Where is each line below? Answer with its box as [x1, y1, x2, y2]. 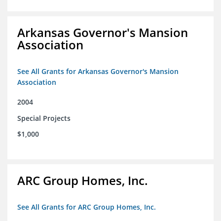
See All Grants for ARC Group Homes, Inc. [17, 202, 156, 212]
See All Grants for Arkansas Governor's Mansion [17, 67, 179, 76]
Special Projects [17, 113, 71, 123]
